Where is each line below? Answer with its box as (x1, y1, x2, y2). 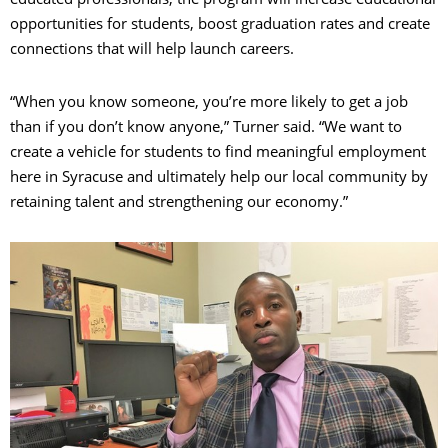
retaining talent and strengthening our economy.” (10, 190, 348, 211)
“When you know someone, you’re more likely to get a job (10, 90, 408, 111)
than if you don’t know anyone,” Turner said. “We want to (10, 115, 402, 136)
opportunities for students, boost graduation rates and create (10, 12, 430, 33)
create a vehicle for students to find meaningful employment (10, 140, 426, 161)
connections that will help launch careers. (10, 37, 294, 58)
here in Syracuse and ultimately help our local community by (10, 165, 428, 186)
